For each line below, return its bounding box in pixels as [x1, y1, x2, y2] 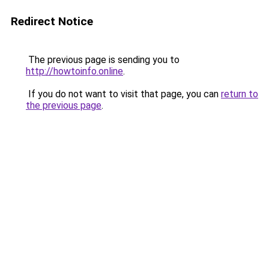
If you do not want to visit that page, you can [26, 88, 221, 100]
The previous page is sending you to [26, 54, 180, 65]
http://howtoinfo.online [26, 65, 123, 77]
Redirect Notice [11, 14, 93, 28]
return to [221, 88, 258, 100]
